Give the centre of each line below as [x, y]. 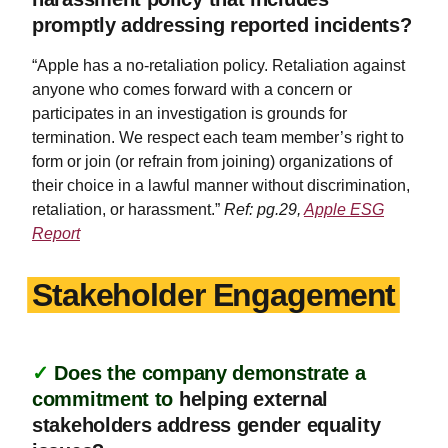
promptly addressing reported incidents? [222, 25]
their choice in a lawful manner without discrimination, [221, 185]
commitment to [105, 399]
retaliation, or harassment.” [126, 209]
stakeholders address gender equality [206, 425]
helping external [253, 399]
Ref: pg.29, [262, 209]
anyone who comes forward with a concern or [192, 89]
